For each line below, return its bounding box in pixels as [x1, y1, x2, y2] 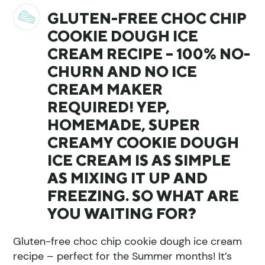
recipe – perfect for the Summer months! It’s [13, 248, 232, 263]
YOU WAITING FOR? [47, 204, 197, 222]
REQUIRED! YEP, [47, 98, 170, 116]
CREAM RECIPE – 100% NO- [47, 44, 251, 63]
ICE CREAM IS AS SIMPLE [47, 151, 231, 169]
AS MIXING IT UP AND [47, 169, 208, 187]
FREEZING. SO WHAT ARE [47, 186, 240, 205]
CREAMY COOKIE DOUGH [47, 133, 240, 151]
